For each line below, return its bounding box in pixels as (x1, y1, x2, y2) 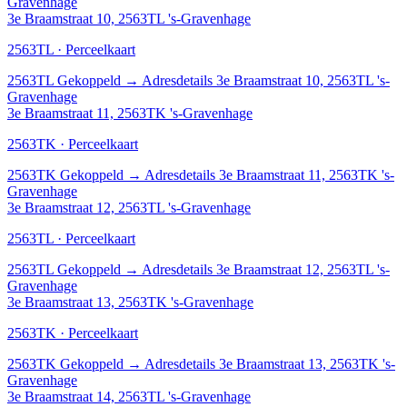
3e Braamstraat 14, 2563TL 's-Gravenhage (7, 388, 251, 404)
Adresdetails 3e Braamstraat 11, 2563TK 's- (144, 166, 394, 183)
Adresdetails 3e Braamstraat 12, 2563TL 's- (142, 261, 390, 277)
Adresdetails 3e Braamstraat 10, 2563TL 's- (142, 72, 390, 88)
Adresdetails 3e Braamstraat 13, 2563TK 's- (144, 355, 395, 372)
